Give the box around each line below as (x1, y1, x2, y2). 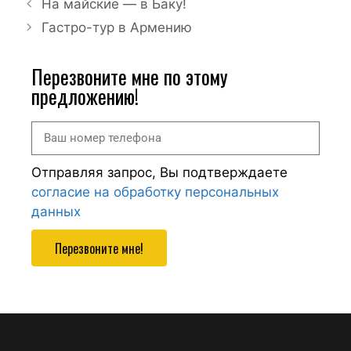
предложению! (31, 81, 139, 110)
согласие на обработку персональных (31, 184, 279, 200)
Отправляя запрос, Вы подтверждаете (31, 165, 288, 180)
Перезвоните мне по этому (31, 62, 228, 91)
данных (31, 204, 81, 219)
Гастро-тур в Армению (42, 20, 193, 35)
